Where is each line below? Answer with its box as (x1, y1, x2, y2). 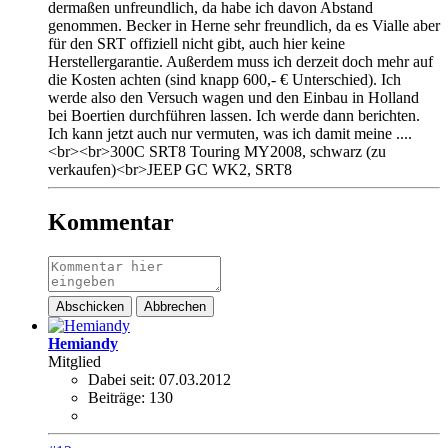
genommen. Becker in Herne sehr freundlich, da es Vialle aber (48, 16, 440, 34)
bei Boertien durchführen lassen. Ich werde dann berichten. (48, 106, 420, 124)
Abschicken (56, 298, 124, 314)
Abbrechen (144, 298, 206, 314)
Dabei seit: (88, 370, 155, 388)
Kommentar (48, 208, 174, 235)
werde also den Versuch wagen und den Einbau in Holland (48, 88, 419, 106)
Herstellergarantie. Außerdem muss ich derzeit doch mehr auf (48, 52, 433, 70)
